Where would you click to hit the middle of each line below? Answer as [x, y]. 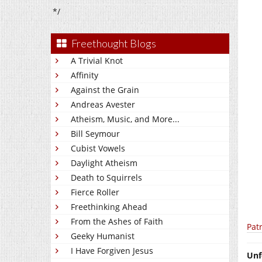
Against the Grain [105, 90]
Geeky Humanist [103, 236]
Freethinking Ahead [109, 207]
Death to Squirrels [106, 177]
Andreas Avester [103, 104]
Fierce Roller [95, 192]
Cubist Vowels [98, 148]
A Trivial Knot [97, 61]
